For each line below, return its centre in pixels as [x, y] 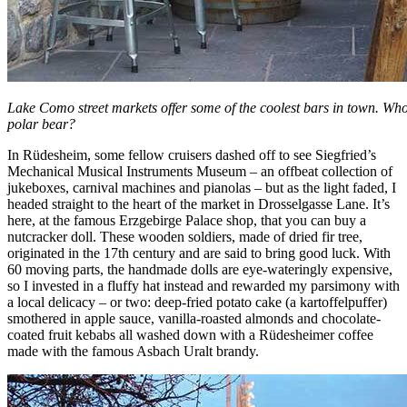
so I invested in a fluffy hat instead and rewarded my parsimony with [203, 285]
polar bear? [41, 124]
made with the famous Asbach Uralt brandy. [133, 351]
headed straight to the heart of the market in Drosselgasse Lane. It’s [199, 203]
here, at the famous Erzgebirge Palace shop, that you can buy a [187, 220]
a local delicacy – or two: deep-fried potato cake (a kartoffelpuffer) [197, 302]
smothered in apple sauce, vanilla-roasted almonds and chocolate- [194, 318]
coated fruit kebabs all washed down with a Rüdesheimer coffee [190, 334]
